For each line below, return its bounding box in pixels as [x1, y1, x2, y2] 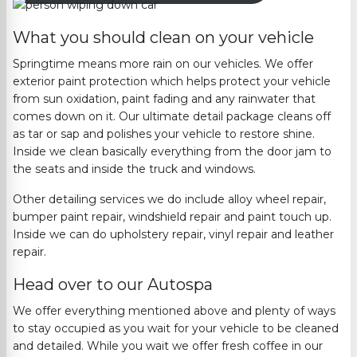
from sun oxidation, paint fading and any [13, 92, 238, 107]
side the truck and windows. [101, 162, 256, 177]
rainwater [238, 92, 289, 107]
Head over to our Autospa [13, 275, 213, 295]
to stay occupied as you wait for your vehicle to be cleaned [13, 321, 339, 336]
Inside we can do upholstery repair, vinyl [13, 227, 237, 242]
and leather [268, 227, 334, 242]
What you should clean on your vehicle [13, 28, 314, 48]
